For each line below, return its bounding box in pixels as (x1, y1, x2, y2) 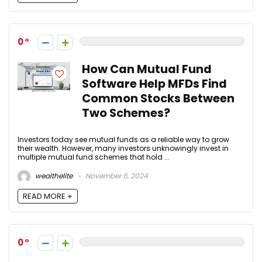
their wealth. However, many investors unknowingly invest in (18, 143, 229, 153)
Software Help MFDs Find (82, 75, 227, 92)
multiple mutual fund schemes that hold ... (18, 151, 170, 162)
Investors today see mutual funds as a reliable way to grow (18, 134, 229, 144)
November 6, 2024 (84, 171, 148, 181)
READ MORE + (23, 191, 73, 202)
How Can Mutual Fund (82, 61, 212, 77)
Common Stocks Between (82, 90, 235, 106)
